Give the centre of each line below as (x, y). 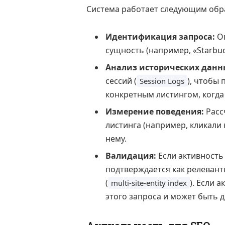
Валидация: (131, 156)
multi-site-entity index (149, 183)
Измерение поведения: (155, 112)
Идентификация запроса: (160, 37)
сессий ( (121, 81)
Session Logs (162, 81)
